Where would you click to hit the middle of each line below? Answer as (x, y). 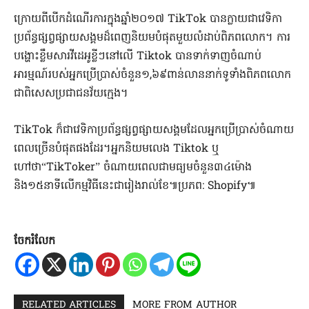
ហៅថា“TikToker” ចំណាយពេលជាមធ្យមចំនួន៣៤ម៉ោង (133, 167)
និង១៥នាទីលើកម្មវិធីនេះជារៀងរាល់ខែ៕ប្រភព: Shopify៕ (135, 186)
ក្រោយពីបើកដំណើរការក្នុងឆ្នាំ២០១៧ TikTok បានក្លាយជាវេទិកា (148, 19)
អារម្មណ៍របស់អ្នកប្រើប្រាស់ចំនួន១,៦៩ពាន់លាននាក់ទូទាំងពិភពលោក (152, 75)
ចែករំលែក (34, 241)
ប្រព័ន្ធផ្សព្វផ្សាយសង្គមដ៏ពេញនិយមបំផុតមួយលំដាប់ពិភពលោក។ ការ (152, 38)
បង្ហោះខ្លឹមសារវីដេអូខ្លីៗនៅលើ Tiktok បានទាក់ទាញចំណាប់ (138, 56)
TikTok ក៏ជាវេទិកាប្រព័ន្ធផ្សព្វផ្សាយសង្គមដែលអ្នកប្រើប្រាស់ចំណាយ (154, 130)
